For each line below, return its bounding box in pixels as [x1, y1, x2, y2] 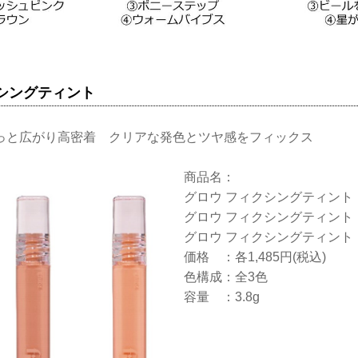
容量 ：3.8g [184, 290, 260, 304]
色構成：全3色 [184, 270, 293, 284]
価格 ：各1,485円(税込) [184, 250, 326, 265]
